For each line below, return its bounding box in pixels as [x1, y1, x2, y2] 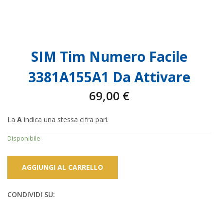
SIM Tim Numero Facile [31, 47, 187, 66]
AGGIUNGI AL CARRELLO [22, 162, 103, 172]
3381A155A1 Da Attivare [28, 67, 190, 86]
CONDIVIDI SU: [7, 189, 55, 199]
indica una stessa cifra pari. [22, 114, 109, 124]
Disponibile [7, 133, 40, 143]
